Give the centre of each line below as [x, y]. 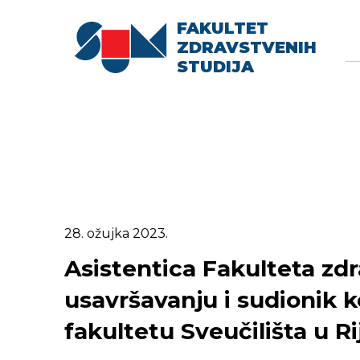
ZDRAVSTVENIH [247, 47]
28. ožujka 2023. [116, 233]
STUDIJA [215, 66]
